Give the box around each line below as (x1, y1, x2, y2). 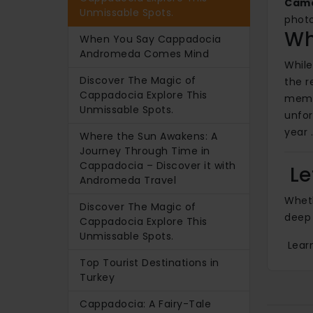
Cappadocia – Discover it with (80, 158, 236, 173)
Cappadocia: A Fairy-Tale (80, 296, 211, 311)
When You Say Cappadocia (80, 31, 221, 46)
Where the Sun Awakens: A (80, 129, 217, 143)
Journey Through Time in (80, 143, 210, 158)
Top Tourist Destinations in (80, 255, 219, 270)
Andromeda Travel (80, 173, 176, 187)
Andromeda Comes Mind (80, 46, 209, 61)
